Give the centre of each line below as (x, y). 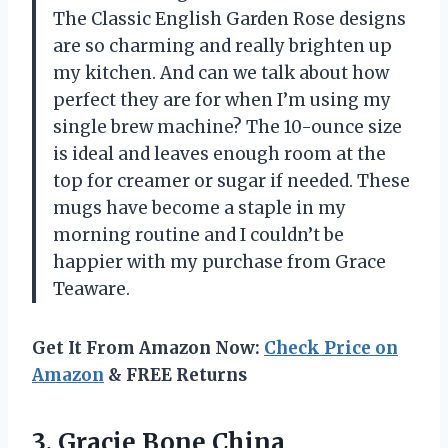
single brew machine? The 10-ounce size (227, 127)
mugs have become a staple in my (199, 208)
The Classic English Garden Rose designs (229, 19)
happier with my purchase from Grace (219, 262)
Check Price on (331, 348)
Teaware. (91, 289)
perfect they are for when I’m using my (222, 100)
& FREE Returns (175, 375)
